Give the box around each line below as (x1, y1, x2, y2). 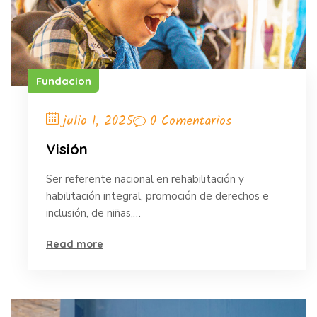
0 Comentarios (150, 110, 231, 132)
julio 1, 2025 (63, 111, 133, 132)
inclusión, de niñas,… (46, 206, 141, 221)
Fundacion (36, 74, 91, 88)
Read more (46, 238, 103, 251)
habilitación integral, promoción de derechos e (46, 189, 269, 204)
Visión (46, 140, 88, 158)
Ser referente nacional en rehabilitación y (46, 172, 244, 187)
